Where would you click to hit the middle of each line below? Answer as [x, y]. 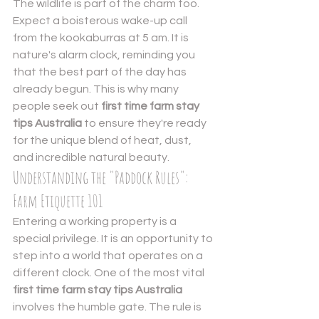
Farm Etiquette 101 [58, 201]
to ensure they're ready [145, 123]
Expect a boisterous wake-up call [101, 21]
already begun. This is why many [97, 89]
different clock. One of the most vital [110, 273]
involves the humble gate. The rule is [108, 307]
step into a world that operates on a [109, 256]
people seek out [57, 106]
